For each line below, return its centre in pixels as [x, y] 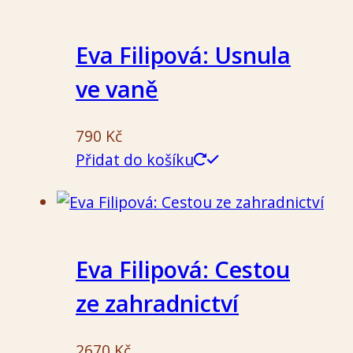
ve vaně [117, 89]
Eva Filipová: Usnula [183, 55]
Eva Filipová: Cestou [183, 269]
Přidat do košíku [135, 160]
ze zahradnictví [157, 303]
